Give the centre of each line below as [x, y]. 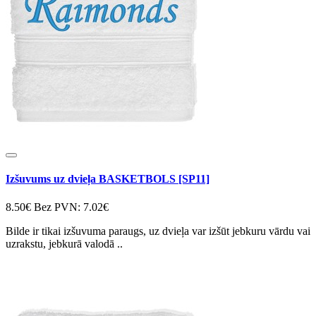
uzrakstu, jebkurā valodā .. [64, 243]
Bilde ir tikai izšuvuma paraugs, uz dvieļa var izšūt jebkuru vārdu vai [158, 231]
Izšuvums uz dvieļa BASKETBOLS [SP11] [108, 179]
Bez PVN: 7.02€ [71, 207]
